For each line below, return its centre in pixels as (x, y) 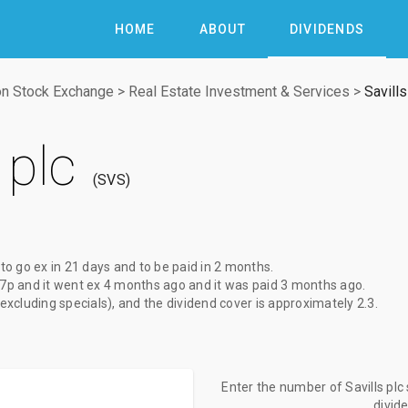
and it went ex (59, 285)
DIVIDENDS (326, 29)
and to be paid (156, 267)
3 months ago (321, 285)
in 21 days (81, 267)
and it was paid (233, 285)
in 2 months (235, 267)
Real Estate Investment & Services (239, 92)
